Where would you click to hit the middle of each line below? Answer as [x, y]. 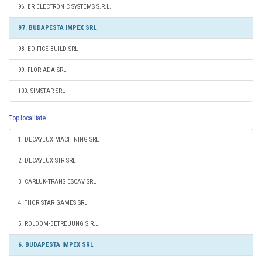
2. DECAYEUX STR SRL [47, 161]
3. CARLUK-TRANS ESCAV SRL [57, 182]
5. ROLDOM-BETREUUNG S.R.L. [59, 224]
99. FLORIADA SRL [42, 70]
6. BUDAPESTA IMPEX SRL [56, 245]
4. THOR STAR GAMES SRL [53, 203]
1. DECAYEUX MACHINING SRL [58, 139]
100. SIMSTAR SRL [42, 91]
